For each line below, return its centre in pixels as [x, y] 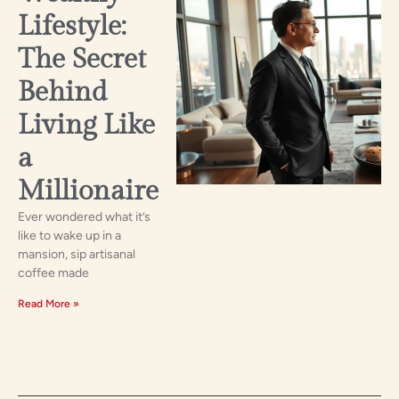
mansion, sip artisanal [77, 254]
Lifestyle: [72, 26]
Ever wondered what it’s [84, 216]
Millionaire [88, 191]
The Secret [82, 59]
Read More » [49, 303]
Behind [62, 92]
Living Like [86, 125]
